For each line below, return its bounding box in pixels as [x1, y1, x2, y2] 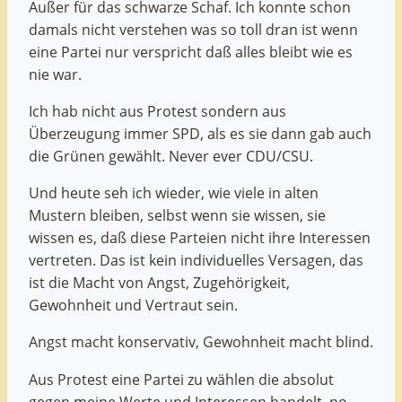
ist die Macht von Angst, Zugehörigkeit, [29, 273, 290, 293]
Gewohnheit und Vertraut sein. [29, 295, 238, 316]
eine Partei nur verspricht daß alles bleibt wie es [29, 41, 353, 62]
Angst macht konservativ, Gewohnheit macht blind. [29, 332, 373, 353]
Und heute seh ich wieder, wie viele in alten [29, 183, 319, 204]
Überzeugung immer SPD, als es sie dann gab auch [29, 123, 371, 144]
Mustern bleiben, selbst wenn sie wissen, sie [29, 205, 326, 226]
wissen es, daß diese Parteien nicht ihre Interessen [29, 228, 371, 249]
